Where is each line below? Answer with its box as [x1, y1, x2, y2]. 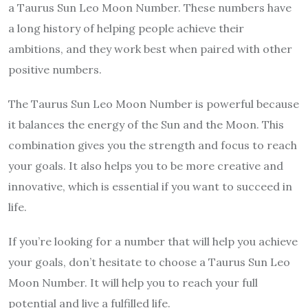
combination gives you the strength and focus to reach [8, 138, 297, 153]
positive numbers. [8, 63, 102, 77]
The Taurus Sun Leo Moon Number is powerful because [8, 97, 299, 111]
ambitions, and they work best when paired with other [8, 42, 292, 56]
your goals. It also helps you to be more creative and [8, 159, 283, 173]
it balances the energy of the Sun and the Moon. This [8, 118, 284, 132]
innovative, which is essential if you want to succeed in [8, 179, 292, 194]
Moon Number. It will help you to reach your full [8, 276, 258, 290]
